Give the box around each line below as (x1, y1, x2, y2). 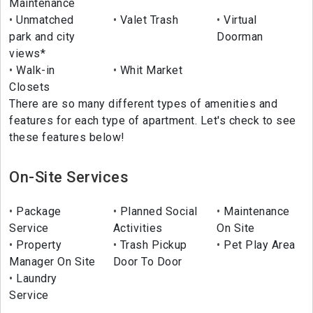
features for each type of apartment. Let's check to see (9, 114, 296, 128)
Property (13, 238, 61, 252)
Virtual (220, 13, 257, 27)
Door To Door (112, 255, 182, 269)
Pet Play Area (220, 238, 296, 252)
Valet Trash (117, 13, 179, 27)
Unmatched (13, 13, 74, 27)
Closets (9, 80, 50, 94)
